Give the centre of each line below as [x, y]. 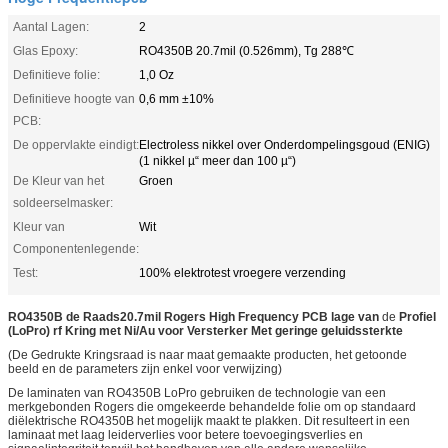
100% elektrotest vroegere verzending [242, 272]
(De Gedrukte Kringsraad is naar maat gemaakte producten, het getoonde [207, 354]
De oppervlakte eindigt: [76, 144]
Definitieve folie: [56, 74]
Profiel [417, 316]
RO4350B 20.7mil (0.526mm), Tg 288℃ [246, 50]
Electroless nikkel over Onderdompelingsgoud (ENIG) [284, 144]
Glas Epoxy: [45, 50]
